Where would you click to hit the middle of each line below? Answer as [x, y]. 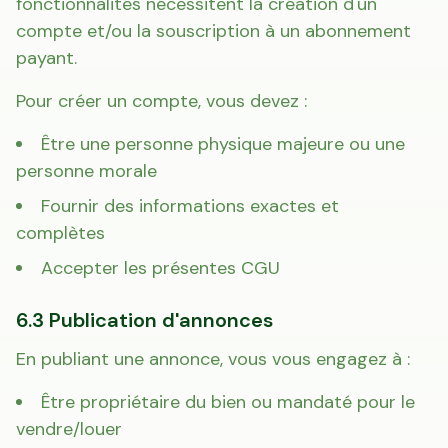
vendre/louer [69, 429]
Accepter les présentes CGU [160, 268]
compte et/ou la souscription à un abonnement [213, 31]
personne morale [86, 171]
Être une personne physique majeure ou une [223, 144]
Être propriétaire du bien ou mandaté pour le [228, 402]
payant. [46, 58]
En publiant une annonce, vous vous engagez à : [213, 359]
